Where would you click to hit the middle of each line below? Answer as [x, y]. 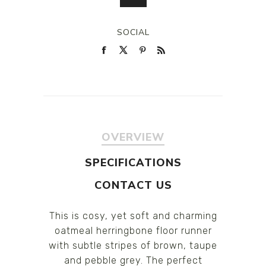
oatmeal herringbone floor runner [133, 230]
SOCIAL [133, 32]
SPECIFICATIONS [133, 162]
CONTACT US [133, 185]
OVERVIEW [133, 137]
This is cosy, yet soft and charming [133, 216]
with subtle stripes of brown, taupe [133, 245]
